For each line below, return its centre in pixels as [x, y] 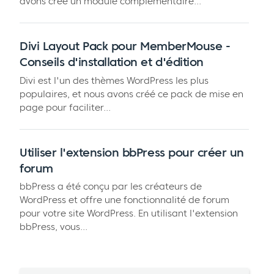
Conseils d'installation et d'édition [112, 61]
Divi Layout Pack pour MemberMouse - [125, 46]
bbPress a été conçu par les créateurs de [111, 187]
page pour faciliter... [65, 107]
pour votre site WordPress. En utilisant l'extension [129, 213]
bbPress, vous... [54, 227]
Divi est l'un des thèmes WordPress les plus [114, 80]
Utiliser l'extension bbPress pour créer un [132, 152]
